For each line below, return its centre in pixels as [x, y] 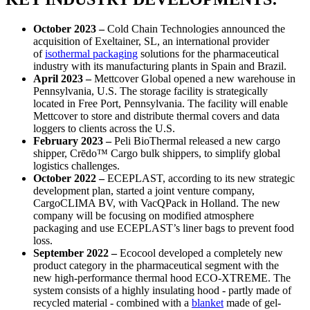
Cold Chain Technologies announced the [195, 29]
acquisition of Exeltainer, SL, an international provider [151, 42]
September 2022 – [76, 253]
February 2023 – [72, 141]
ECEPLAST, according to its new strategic [200, 179]
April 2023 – [64, 79]
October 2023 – [69, 29]
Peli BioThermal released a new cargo [196, 141]
